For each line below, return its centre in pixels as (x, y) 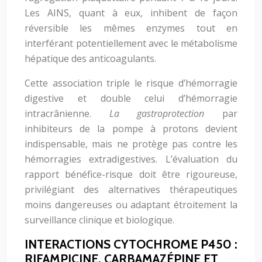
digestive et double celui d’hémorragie (131, 98)
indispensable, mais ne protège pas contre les (131, 144)
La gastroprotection (166, 113)
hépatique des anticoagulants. (90, 58)
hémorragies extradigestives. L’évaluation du (131, 159)
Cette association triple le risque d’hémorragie (131, 83)
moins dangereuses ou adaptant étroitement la (131, 205)
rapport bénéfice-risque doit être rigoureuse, (131, 174)
